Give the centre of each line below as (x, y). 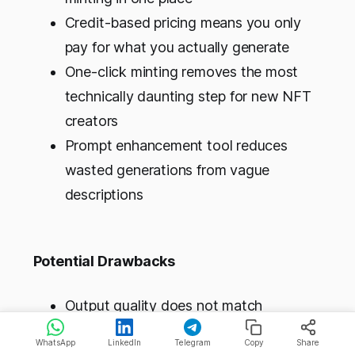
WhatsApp (55, 342)
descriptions (104, 195)
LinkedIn (125, 342)
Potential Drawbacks (104, 261)
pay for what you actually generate (177, 48)
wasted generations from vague (167, 170)
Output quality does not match (164, 306)
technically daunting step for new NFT (188, 97)
